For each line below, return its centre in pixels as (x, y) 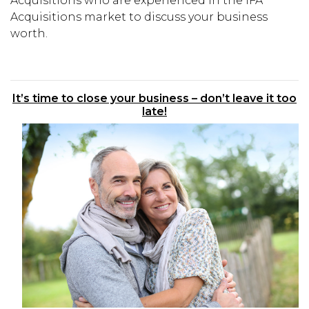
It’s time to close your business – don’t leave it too (154, 98)
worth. (29, 33)
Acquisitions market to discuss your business (139, 17)
